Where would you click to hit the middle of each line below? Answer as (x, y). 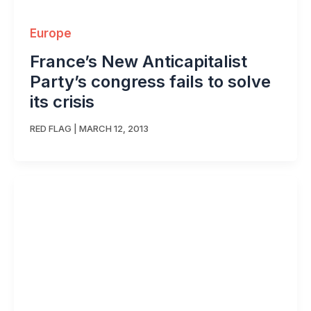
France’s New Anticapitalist (138, 62)
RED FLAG (50, 128)
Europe (50, 34)
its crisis (62, 102)
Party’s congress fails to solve (150, 82)
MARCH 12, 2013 (114, 128)
